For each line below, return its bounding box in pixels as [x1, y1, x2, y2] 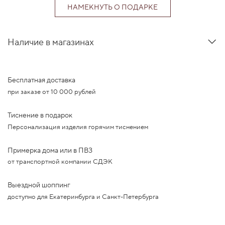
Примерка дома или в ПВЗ [8, 146, 92, 155]
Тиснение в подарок [8, 110, 72, 120]
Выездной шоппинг [8, 181, 70, 190]
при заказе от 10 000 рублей [8, 87, 96, 96]
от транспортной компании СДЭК [8, 158, 113, 166]
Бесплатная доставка [8, 76, 75, 85]
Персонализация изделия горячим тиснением [8, 123, 148, 131]
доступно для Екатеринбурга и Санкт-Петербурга [8, 193, 159, 201]
